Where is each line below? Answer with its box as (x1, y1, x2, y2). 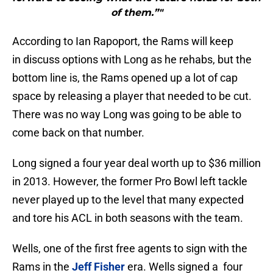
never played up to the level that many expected (12, 193, 244, 207)
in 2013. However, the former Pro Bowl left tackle (12, 175, 247, 188)
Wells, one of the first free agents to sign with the (12, 242, 247, 255)
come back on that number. (12, 126, 144, 140)
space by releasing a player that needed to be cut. (12, 90, 252, 103)
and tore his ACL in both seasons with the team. (12, 211, 243, 225)
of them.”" (110, 7, 163, 19)
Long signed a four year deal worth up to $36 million (12, 157, 261, 170)
